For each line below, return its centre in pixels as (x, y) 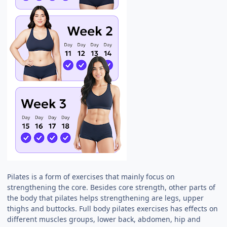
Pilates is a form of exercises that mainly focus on (91, 176)
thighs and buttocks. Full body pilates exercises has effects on (113, 208)
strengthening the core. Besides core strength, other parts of (111, 187)
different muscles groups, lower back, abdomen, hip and (104, 219)
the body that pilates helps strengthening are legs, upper (106, 198)
